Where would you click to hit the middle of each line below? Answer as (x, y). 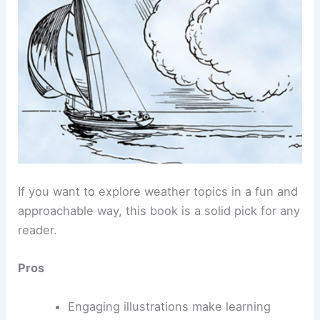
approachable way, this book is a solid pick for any (159, 211)
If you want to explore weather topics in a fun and (158, 192)
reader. (38, 230)
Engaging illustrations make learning (169, 306)
